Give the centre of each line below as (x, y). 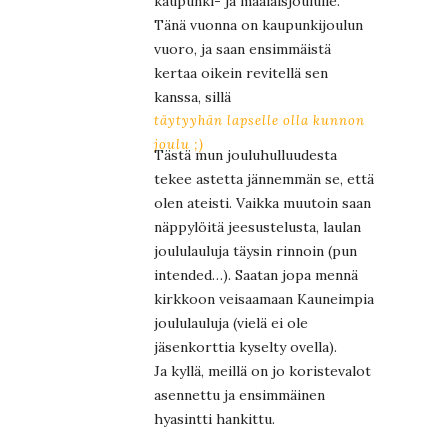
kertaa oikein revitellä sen (241, 72)
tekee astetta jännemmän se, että (264, 178)
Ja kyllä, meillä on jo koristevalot (262, 370)
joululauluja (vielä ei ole (231, 322)
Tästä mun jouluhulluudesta (245, 154)
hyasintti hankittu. (216, 418)
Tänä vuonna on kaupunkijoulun (258, 24)
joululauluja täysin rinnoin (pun (255, 250)
